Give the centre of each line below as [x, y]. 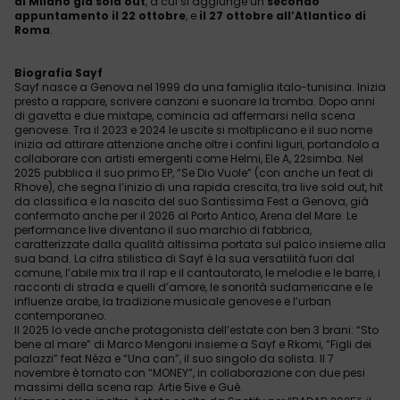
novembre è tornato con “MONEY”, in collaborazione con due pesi [190, 373]
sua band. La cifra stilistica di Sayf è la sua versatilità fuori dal [184, 258]
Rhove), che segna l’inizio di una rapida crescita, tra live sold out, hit [199, 187]
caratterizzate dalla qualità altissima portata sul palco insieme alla [200, 244]
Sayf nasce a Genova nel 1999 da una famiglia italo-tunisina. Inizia [200, 87]
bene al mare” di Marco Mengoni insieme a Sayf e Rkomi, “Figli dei [193, 344]
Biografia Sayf [58, 73]
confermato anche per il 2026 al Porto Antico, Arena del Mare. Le [186, 216]
